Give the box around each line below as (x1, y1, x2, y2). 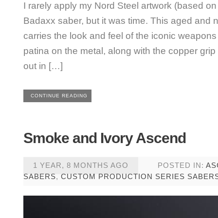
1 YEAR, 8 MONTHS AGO (33, 161, 128, 169)
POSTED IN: (157, 161, 206, 169)
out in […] (23, 60, 63, 71)
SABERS (23, 172, 56, 181)
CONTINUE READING (30, 93, 88, 98)
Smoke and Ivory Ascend (23, 130, 186, 146)
